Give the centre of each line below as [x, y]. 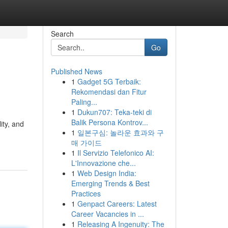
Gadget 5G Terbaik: [109, 81]
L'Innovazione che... [103, 163]
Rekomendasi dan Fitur [109, 92]
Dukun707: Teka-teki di [114, 112]
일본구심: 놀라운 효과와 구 [120, 132]
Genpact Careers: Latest [117, 204]
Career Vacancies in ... [107, 214]
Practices [86, 193]
